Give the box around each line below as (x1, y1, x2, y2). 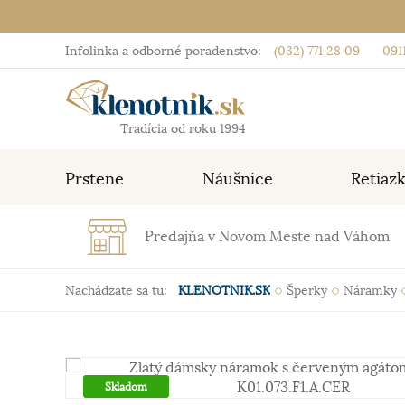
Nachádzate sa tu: (65, 282, 167, 298)
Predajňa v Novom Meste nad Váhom (145, 228, 391, 246)
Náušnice (202, 169, 273, 189)
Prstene (65, 169, 124, 189)
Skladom (105, 380, 147, 393)
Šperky (287, 282, 327, 298)
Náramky (344, 282, 397, 298)
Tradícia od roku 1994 (120, 120, 246, 137)
